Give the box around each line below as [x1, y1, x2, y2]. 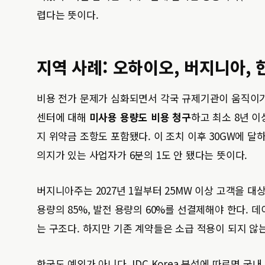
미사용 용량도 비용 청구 [89, 109, 192, 124]
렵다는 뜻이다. [37, 7, 99, 22]
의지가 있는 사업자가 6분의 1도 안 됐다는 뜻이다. [37, 147, 248, 162]
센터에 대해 [37, 109, 89, 124]
